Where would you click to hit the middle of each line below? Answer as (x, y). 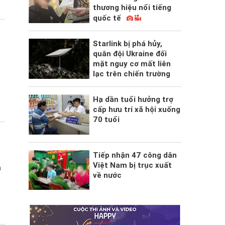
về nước (107, 175)
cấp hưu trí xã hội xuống (136, 110)
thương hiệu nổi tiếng (132, 8)
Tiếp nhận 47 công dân (135, 155)
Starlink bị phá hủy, (127, 44)
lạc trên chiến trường (131, 74)
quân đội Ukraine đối (130, 54)
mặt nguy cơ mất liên (132, 64)
